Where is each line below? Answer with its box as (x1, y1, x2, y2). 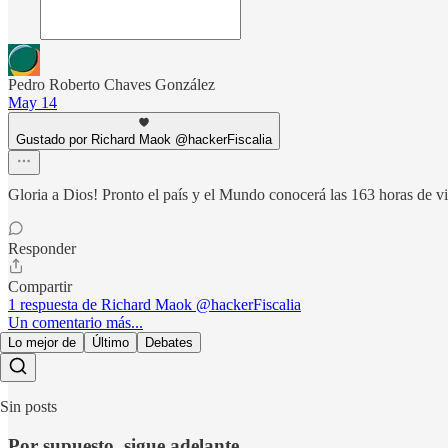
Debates (145, 335, 193, 351)
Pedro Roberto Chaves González (8, 76, 215, 94)
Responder (8, 240, 76, 258)
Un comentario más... (8, 314, 143, 332)
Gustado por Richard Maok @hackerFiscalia (16, 132, 272, 148)
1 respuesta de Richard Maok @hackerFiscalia (8, 296, 301, 314)
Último (92, 335, 129, 351)
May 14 (8, 94, 57, 112)
